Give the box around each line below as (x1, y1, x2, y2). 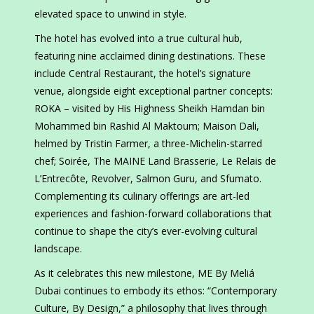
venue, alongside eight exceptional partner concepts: (34, 84, 273, 98)
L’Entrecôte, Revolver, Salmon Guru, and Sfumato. (34, 172, 261, 186)
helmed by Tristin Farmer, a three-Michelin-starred (34, 137, 262, 151)
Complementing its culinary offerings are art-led (34, 189, 250, 203)
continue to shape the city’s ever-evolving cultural (34, 224, 257, 238)
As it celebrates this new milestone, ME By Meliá (34, 266, 254, 280)
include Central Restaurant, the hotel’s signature (34, 67, 251, 81)
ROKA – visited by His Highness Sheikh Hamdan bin (34, 102, 265, 116)
